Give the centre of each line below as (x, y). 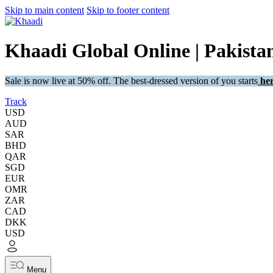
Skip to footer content (128, 10)
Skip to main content (44, 10)
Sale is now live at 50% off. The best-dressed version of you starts (131, 80)
